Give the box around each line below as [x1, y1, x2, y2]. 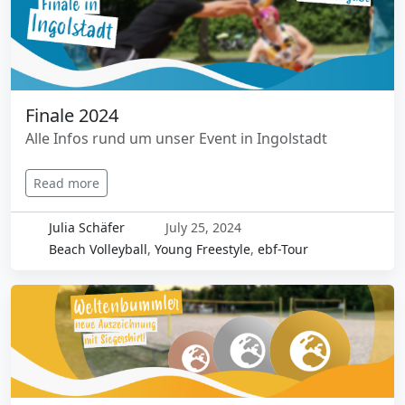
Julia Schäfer [48, 219, 125, 237]
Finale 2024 [25, 103, 118, 128]
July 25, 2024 [162, 219, 241, 237]
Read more [33, 174, 99, 193]
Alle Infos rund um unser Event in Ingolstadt [25, 128, 327, 149]
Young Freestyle [154, 240, 250, 259]
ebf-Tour [257, 240, 308, 259]
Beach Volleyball [48, 240, 147, 259]
